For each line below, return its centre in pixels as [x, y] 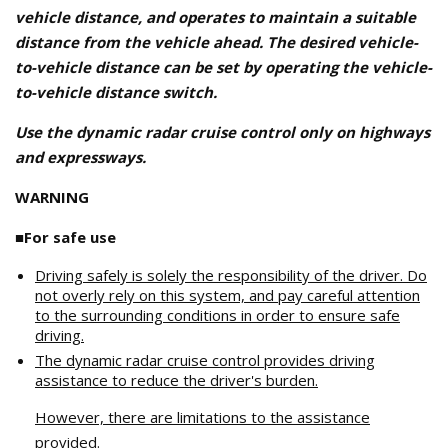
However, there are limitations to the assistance [202, 417]
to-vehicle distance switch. [116, 92]
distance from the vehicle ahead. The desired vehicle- [216, 42]
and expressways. [80, 157]
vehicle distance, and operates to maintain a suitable [215, 17]
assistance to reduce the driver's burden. [176, 380]
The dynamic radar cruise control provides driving [205, 360]
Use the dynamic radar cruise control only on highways [222, 132]
